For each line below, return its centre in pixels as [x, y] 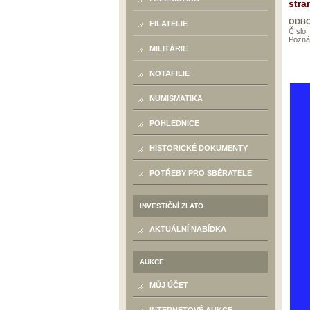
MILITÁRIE [168, 48]
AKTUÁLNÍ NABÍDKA [188, 229]
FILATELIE [168, 24]
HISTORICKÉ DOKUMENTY [199, 148]
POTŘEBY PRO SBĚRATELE [201, 173]
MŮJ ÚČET [169, 285]
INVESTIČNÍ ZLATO [172, 206]
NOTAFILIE [170, 73]
